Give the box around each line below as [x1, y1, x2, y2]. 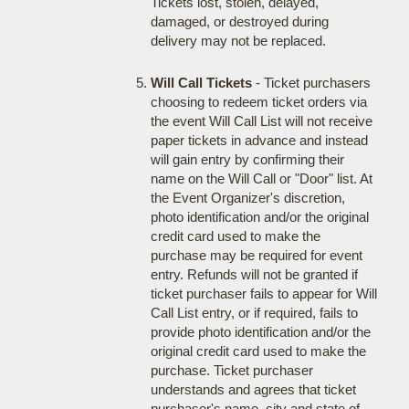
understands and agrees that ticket [150, 382, 356, 397]
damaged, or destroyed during [150, 14, 329, 29]
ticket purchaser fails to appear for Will [150, 286, 377, 301]
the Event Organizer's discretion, [150, 190, 345, 205]
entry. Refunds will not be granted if [150, 267, 358, 282]
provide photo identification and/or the [150, 324, 371, 340]
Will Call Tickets [150, 75, 252, 90]
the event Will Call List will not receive [150, 113, 372, 129]
